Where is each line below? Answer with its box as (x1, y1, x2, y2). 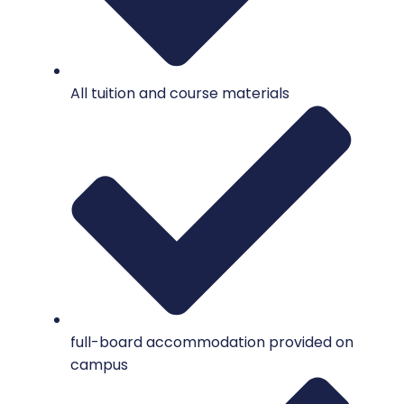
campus (70, 353, 128, 375)
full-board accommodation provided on (70, 331, 353, 353)
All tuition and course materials (70, 83, 289, 105)
